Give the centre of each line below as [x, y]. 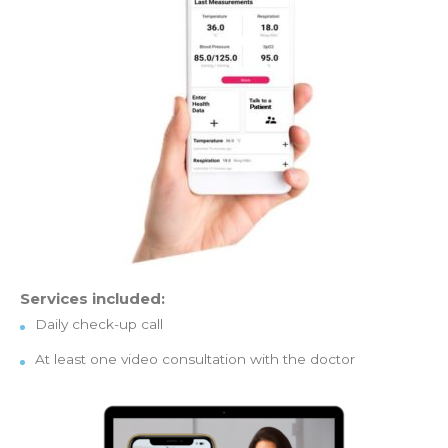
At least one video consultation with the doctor [195, 359]
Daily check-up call [99, 324]
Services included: [92, 298]
